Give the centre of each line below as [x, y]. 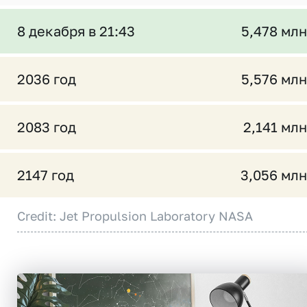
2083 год [47, 127]
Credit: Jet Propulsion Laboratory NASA [135, 216]
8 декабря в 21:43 [76, 31]
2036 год [47, 79]
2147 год [46, 175]
